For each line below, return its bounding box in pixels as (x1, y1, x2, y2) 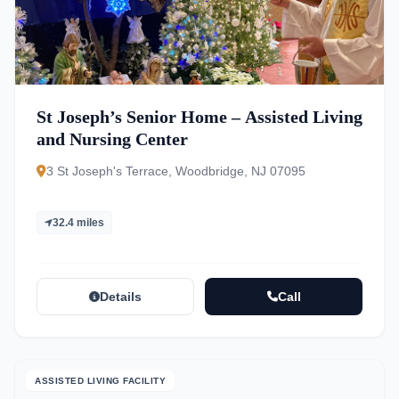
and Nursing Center (37, 129, 188, 149)
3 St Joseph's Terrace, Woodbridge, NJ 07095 (46, 164, 305, 178)
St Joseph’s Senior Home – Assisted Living (37, 107, 362, 126)
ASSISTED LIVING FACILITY (35, 376, 166, 386)
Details (100, 289, 142, 304)
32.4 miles (53, 216, 104, 229)
